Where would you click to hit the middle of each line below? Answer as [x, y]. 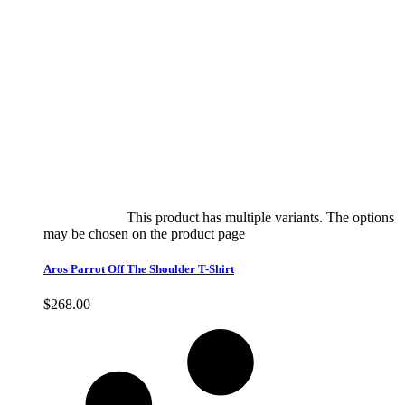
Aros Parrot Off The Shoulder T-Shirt [139, 269]
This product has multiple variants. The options [260, 217]
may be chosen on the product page [146, 234]
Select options [83, 217]
